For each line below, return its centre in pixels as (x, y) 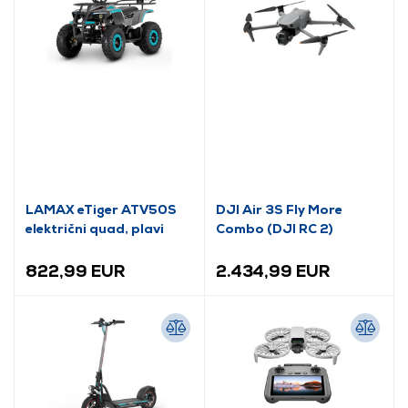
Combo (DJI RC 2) (274, 228)
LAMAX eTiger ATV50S (101, 209)
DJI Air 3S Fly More (279, 209)
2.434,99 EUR (273, 271)
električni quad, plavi (95, 228)
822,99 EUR (76, 271)
